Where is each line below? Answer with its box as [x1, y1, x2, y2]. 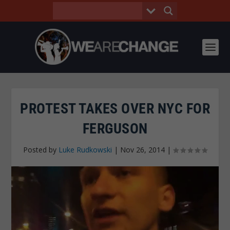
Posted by [23, 145, 59, 155]
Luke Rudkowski [59, 145, 112, 155]
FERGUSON [82, 120, 148, 137]
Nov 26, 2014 [120, 145, 165, 155]
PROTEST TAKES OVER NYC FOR [20, 100, 210, 117]
